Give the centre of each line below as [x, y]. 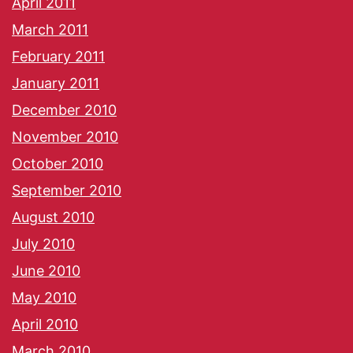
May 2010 [44, 298]
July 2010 [43, 244]
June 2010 [46, 271]
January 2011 [56, 84]
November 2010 [65, 137]
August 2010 [53, 217]
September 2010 [67, 191]
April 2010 [45, 325]
